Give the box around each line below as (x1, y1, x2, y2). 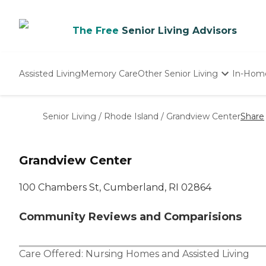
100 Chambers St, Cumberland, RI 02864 (19, 182, 211, 194)
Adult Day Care (138, 121, 201, 132)
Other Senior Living (138, 68, 218, 79)
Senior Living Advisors (122, 25, 237, 36)
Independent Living (138, 96, 220, 107)
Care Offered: (19, 248, 85, 260)
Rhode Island (104, 111, 159, 122)
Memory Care (81, 68, 138, 79)
